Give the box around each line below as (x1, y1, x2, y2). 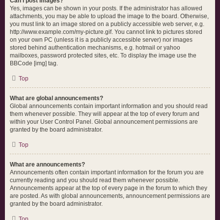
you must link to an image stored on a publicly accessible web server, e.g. (10, 21, 204, 27)
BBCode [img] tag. (10, 60, 58, 67)
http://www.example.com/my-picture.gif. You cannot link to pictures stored (10, 28, 202, 35)
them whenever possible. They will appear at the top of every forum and (10, 110, 199, 117)
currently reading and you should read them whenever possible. (10, 177, 180, 184)
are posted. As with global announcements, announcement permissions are (10, 192, 210, 199)
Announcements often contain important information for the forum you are (10, 169, 204, 176)
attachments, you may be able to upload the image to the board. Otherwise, (10, 13, 209, 20)
